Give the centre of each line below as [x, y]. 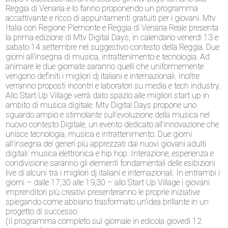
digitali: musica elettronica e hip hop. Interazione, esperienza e [110, 153]
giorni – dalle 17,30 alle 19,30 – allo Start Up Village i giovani [108, 182]
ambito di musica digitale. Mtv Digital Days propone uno [101, 105]
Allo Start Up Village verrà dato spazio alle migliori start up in [108, 95]
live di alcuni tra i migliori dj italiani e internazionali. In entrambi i [113, 173]
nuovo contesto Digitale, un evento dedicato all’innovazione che [112, 124]
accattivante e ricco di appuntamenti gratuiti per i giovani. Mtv [111, 18]
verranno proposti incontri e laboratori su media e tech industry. [113, 85]
